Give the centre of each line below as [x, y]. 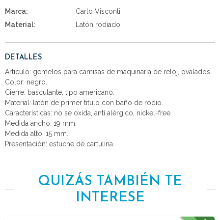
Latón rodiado [98, 24]
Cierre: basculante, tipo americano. [60, 92]
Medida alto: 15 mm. [37, 133]
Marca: [16, 11]
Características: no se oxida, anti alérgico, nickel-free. [88, 113]
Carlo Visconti [98, 11]
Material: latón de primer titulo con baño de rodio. [84, 102]
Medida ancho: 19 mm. [41, 123]
